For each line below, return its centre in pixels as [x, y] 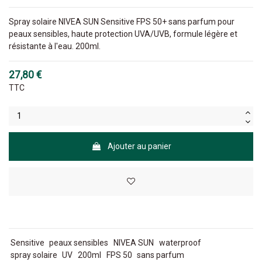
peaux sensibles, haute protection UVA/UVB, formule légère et [123, 34]
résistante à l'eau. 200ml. [55, 46]
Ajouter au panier [139, 146]
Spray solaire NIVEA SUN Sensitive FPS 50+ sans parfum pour [122, 22]
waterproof [180, 243]
